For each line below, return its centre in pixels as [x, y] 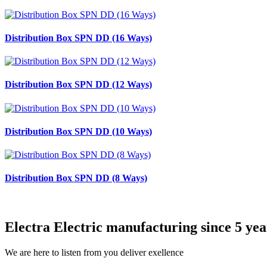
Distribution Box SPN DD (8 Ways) [76, 178]
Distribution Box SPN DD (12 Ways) [78, 85]
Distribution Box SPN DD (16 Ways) [78, 38]
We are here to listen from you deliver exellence [94, 252]
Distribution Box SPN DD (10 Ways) [78, 131]
